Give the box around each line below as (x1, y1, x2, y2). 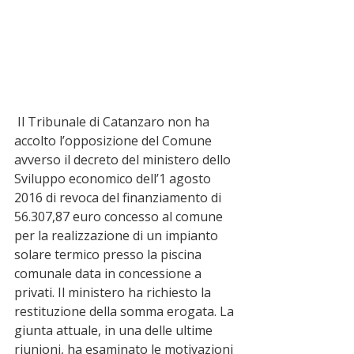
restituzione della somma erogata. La (14, 303, 237, 321)
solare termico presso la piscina (14, 246, 205, 264)
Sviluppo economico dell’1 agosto (14, 170, 214, 188)
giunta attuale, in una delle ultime (14, 322, 216, 340)
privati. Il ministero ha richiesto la (14, 284, 214, 302)
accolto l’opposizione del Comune (14, 132, 215, 150)
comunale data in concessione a (14, 265, 205, 283)
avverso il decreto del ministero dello (14, 151, 234, 169)
